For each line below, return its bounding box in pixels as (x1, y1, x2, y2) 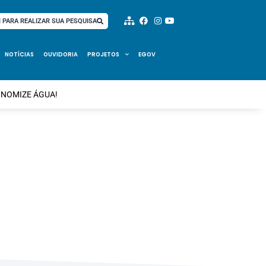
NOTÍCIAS (5, 50, 34, 58)
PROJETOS (87, 50, 119, 58)
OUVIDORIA (43, 50, 78, 58)
